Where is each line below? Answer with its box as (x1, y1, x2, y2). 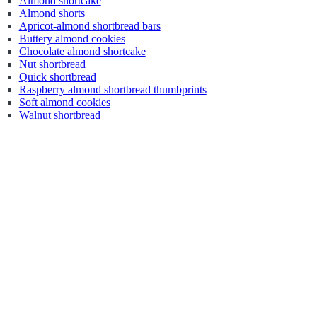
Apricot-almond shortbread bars (18, 20, 161, 32)
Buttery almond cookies (18, 33, 125, 45)
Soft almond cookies (18, 96, 110, 108)
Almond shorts (18, 7, 85, 19)
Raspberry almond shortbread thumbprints (18, 83, 207, 96)
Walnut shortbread (18, 109, 100, 121)
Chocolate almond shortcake (18, 45, 146, 57)
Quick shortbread (18, 71, 96, 83)
